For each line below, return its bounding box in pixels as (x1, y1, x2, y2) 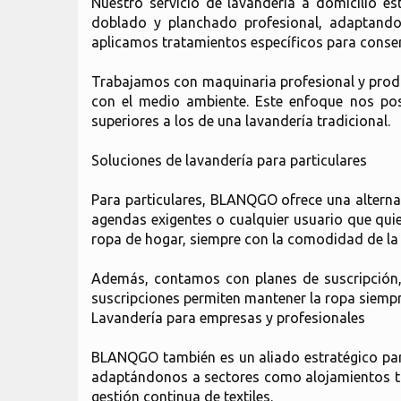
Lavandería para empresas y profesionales (91, 310, 365, 326)
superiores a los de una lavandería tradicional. (91, 113, 390, 129)
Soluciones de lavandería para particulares (91, 152, 367, 168)
